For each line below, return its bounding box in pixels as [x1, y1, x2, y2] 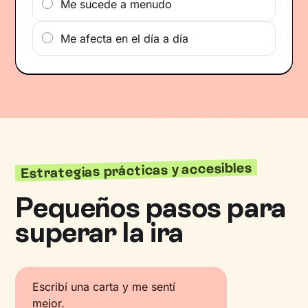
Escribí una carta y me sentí [32, 280, 176, 294]
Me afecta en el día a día [60, 32, 189, 45]
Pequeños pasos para [15, 191, 286, 224]
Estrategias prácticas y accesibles [21, 159, 252, 182]
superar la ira [15, 216, 184, 249]
